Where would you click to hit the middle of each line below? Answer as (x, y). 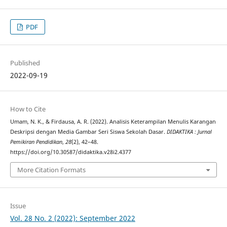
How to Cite (28, 109)
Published (25, 63)
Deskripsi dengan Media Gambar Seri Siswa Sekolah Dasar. (88, 131)
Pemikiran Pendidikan (36, 142)
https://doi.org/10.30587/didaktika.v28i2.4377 (70, 152)
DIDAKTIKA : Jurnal (189, 131)
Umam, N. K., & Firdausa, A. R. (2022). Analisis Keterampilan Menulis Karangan (113, 121)
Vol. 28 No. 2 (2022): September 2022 (72, 218)
